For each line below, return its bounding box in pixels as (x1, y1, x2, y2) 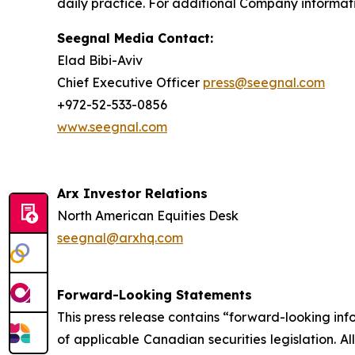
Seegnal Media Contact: (57, 30, 213, 46)
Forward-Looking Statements (57, 287, 252, 303)
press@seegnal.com (203, 74, 325, 90)
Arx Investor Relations (57, 185, 208, 201)
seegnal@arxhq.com (57, 230, 183, 246)
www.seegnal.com (57, 119, 167, 135)
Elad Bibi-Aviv (57, 52, 143, 68)
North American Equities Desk (57, 208, 239, 223)
